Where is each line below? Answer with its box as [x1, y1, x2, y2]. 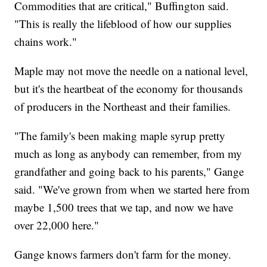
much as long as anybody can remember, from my [14, 145, 243, 161]
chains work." [14, 33, 77, 49]
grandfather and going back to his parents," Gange [14, 163, 244, 179]
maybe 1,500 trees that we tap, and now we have [14, 199, 234, 215]
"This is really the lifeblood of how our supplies [14, 15, 232, 31]
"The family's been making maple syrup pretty [14, 128, 226, 143]
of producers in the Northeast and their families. [14, 98, 231, 114]
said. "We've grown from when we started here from [14, 181, 250, 197]
